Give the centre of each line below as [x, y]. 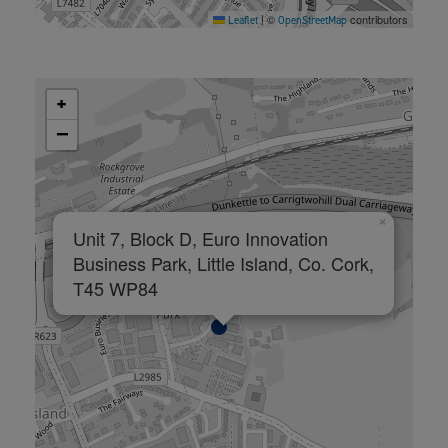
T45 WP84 [115, 288]
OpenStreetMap [312, 20]
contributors [377, 19]
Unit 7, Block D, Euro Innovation [200, 238]
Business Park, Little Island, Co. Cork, [223, 263]
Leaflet [241, 20]
